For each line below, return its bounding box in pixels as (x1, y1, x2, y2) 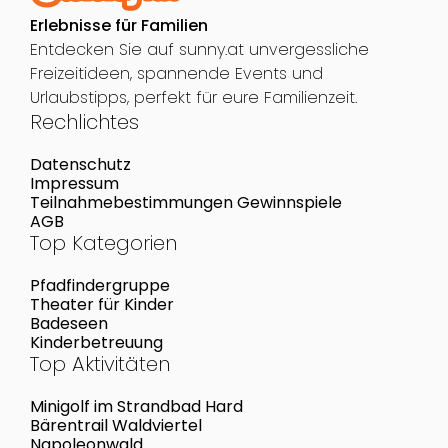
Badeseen (29, 311, 108, 335)
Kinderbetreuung (29, 330, 163, 354)
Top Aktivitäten (29, 349, 170, 378)
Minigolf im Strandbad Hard (29, 394, 243, 418)
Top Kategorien (29, 228, 177, 257)
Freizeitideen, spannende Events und (29, 61, 323, 85)
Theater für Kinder (29, 292, 174, 316)
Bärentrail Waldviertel (29, 413, 202, 437)
